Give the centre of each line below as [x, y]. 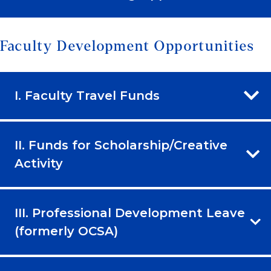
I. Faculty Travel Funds [87, 95]
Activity [39, 163]
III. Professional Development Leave [130, 213]
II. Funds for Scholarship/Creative [121, 145]
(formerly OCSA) [66, 231]
